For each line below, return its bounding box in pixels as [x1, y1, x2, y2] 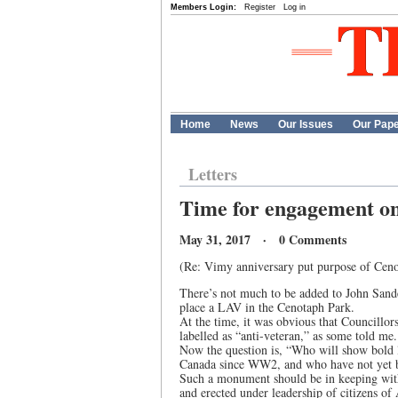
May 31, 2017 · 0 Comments [179, 230, 346, 249]
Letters [188, 163, 237, 186]
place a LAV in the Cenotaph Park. [179, 298, 354, 315]
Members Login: [171, 3, 236, 12]
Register [244, 3, 275, 12]
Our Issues [278, 118, 333, 131]
